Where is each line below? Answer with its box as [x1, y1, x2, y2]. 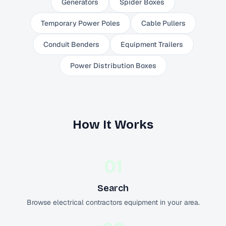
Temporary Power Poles [40, 19, 120, 28]
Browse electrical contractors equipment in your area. [26, 198, 200, 207]
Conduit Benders [43, 40, 99, 49]
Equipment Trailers [120, 40, 183, 49]
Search [97, 183, 129, 194]
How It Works [73, 118, 153, 132]
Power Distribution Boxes [70, 61, 156, 70]
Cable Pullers [141, 19, 186, 28]
